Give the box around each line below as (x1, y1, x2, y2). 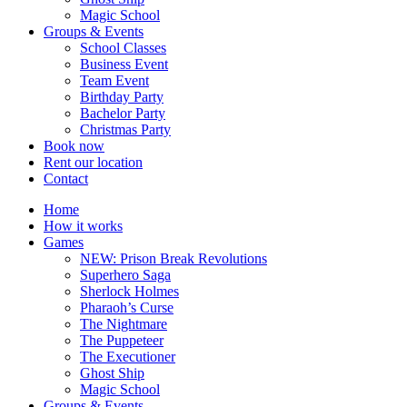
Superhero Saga (80, 267, 171, 283)
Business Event (80, 56, 168, 73)
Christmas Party (80, 122, 171, 138)
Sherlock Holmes (80, 283, 179, 300)
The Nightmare (80, 316, 167, 333)
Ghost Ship (80, 365, 144, 382)
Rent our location (44, 154, 143, 171)
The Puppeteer (80, 333, 164, 349)
